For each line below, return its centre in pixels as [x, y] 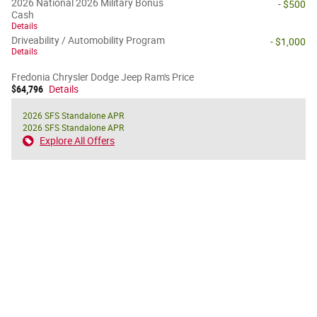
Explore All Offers [77, 140]
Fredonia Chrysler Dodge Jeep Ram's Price [103, 77]
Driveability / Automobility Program [88, 40]
